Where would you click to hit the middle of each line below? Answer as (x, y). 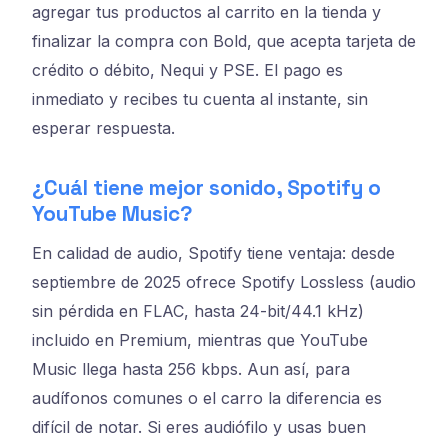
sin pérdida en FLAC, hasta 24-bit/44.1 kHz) (198, 311)
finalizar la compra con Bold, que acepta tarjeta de (224, 40)
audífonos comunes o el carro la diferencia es (207, 398)
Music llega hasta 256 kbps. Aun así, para (191, 369)
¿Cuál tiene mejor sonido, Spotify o (206, 187)
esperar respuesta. (103, 127)
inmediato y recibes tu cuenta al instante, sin (200, 98)
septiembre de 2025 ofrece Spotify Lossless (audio (224, 282)
